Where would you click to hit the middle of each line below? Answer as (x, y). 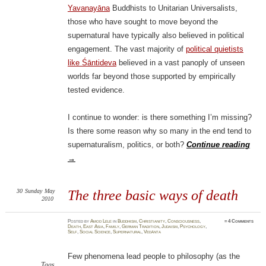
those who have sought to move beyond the (142, 22)
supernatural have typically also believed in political (156, 36)
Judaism (170, 227)
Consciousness (184, 221)
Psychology (193, 227)
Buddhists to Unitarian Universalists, (173, 8)
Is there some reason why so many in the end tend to (159, 131)
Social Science (95, 232)
